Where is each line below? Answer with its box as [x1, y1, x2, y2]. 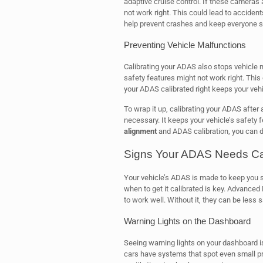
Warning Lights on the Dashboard [123, 216, 251, 226]
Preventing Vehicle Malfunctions [123, 40, 246, 50]
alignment [123, 127, 157, 136]
